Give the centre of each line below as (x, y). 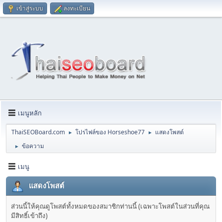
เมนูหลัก (30, 113)
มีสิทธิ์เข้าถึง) (29, 216)
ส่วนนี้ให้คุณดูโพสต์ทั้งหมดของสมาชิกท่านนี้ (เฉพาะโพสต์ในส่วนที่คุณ (110, 206)
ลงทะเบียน (77, 8)
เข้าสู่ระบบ (30, 8)
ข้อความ (33, 146)
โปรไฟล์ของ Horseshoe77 (110, 132)
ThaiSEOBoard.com (38, 132)
